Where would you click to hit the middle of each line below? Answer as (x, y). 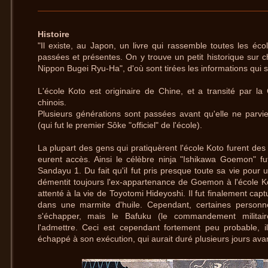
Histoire (53, 34)
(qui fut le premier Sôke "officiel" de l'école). (121, 125)
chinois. (53, 103)
